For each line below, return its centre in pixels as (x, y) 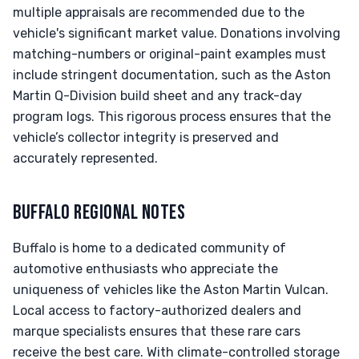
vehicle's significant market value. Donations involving (177, 33)
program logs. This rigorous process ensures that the (172, 117)
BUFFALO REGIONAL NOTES (99, 213)
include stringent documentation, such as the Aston (172, 75)
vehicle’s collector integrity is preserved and (146, 137)
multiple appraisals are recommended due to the (159, 12)
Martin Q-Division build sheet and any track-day (157, 96)
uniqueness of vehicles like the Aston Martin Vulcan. (171, 290)
